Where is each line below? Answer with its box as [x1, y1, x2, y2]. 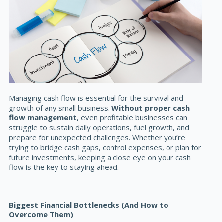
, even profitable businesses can [77, 112, 188, 123]
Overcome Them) [9, 209, 74, 219]
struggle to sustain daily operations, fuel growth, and [9, 122, 190, 133]
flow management [9, 112, 77, 123]
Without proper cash [111, 103, 190, 113]
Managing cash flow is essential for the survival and [9, 93, 184, 103]
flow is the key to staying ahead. [9, 162, 119, 172]
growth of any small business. [9, 103, 112, 113]
